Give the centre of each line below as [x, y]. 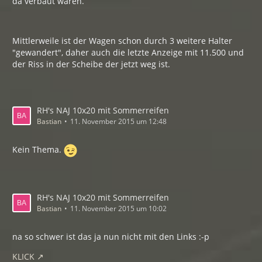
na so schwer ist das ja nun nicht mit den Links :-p [111, 237]
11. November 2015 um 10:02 [118, 209]
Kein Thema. [38, 150]
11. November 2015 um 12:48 [118, 122]
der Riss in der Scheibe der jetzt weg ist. [91, 64]
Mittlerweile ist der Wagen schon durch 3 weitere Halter [122, 41]
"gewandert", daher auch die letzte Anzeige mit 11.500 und [128, 53]
